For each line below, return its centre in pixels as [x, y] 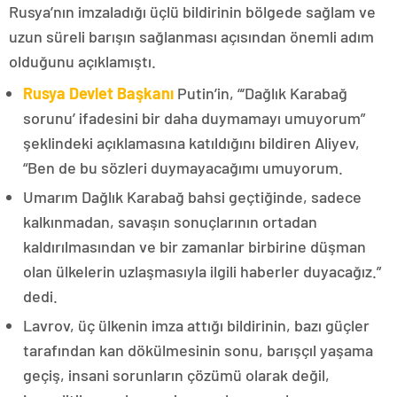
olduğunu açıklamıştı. [82, 62]
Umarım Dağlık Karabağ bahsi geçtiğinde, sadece [192, 197]
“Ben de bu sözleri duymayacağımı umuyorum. [183, 168]
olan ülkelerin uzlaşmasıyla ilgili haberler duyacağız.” [202, 272]
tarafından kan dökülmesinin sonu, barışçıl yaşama [198, 350]
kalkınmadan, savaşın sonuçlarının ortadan [170, 222]
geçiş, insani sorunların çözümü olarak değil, [176, 375]
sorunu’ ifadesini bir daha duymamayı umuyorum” [194, 118]
